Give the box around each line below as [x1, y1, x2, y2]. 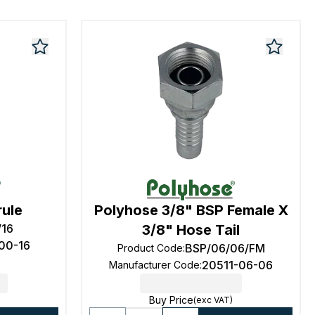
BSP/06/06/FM [184, 241, 265, 255]
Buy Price [149, 294, 194, 306]
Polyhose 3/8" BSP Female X [94, 202, 288, 219]
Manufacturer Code [109, 259, 200, 271]
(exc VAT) [193, 295, 233, 305]
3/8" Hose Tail [142, 221, 240, 238]
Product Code [117, 242, 183, 254]
